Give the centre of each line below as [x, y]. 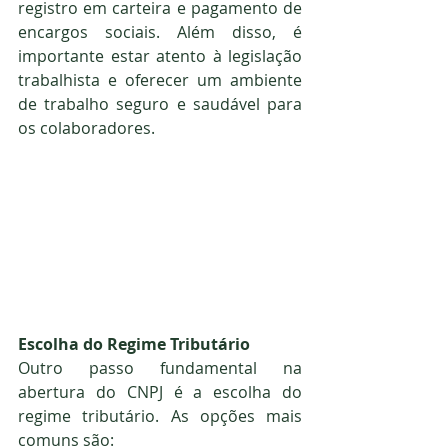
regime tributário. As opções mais [160, 416]
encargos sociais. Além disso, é [160, 31]
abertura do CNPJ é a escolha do [160, 392]
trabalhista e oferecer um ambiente [160, 79]
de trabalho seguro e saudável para [160, 103]
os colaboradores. [86, 127]
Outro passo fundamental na [160, 368]
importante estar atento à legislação [160, 55]
